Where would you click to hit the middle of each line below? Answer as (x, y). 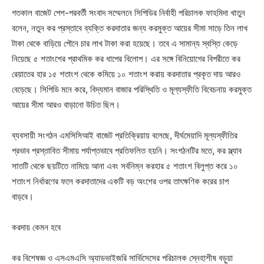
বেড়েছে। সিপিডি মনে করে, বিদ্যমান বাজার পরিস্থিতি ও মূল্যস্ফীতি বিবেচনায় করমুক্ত (132, 89)
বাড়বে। (23, 196)
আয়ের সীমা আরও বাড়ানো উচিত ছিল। (66, 104)
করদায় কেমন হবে (36, 227)
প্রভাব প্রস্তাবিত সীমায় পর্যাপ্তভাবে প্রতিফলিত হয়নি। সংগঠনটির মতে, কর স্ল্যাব (127, 150)
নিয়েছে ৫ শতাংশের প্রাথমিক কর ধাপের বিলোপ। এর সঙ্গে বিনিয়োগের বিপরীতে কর (126, 58)
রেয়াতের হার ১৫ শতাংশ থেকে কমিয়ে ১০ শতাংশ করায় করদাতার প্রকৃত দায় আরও (126, 74)
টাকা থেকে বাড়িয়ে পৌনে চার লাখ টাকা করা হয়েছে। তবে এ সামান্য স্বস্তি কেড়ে (125, 43)
